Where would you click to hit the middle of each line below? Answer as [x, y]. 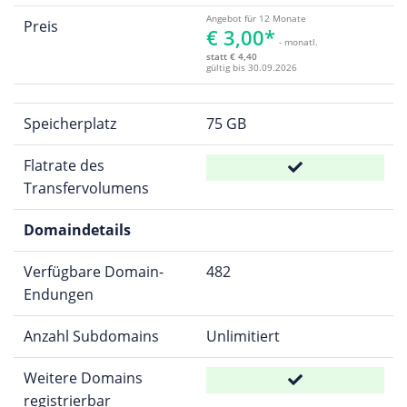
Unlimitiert [243, 336]
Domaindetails [77, 229]
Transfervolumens [86, 188]
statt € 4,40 [231, 56]
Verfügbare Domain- [93, 271]
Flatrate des [64, 165]
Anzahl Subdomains [91, 336]
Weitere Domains [83, 377]
